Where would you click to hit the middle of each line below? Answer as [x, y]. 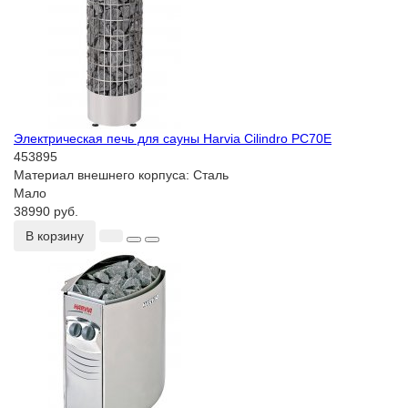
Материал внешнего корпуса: [103, 175]
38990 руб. [46, 212]
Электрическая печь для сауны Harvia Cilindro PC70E [173, 139]
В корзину [55, 236]
